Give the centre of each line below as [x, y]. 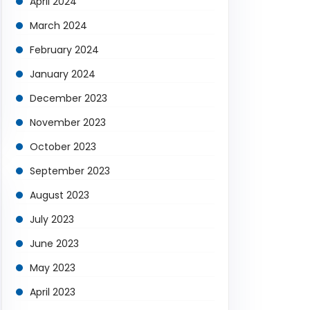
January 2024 [63, 74]
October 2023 [63, 147]
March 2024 [58, 26]
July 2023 [52, 219]
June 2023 [54, 244]
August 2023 [60, 195]
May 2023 [53, 268]
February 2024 [64, 50]
